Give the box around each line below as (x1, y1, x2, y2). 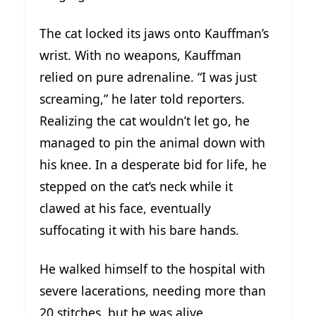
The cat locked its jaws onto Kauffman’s (39, 24, 269, 42)
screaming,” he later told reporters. (39, 90, 245, 107)
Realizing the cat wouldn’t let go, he (39, 111, 250, 129)
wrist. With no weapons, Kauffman (39, 46, 241, 63)
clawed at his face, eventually (39, 199, 211, 217)
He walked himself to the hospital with (39, 260, 265, 277)
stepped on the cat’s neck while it (39, 177, 233, 195)
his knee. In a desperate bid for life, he (39, 155, 267, 173)
